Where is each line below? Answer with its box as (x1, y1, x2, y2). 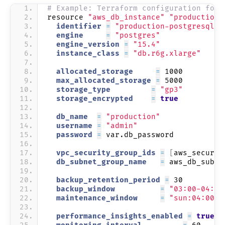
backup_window (47, 184, 160, 193)
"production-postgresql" (115, 22, 219, 31)
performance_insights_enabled (47, 211, 187, 220)
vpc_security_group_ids (47, 148, 160, 157)
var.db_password (101, 130, 174, 139)
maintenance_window (47, 193, 160, 202)
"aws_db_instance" (88, 13, 165, 22)
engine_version (47, 40, 124, 49)
